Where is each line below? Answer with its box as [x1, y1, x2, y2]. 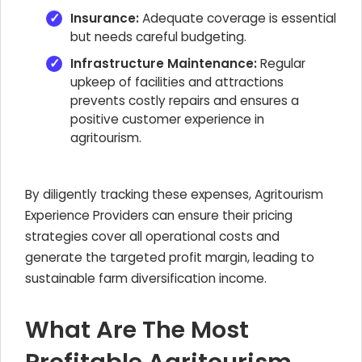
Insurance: [70, 10, 139, 27]
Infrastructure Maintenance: [70, 55, 257, 72]
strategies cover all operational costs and [25, 228, 280, 245]
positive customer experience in [70, 111, 264, 128]
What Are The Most [25, 314, 249, 346]
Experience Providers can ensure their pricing [25, 207, 293, 224]
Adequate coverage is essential [139, 10, 336, 27]
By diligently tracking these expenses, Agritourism [25, 186, 323, 203]
